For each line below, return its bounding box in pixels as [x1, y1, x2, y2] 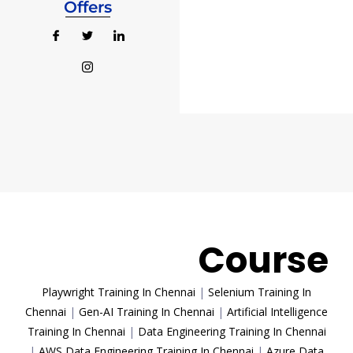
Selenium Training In [208, 284, 311, 300]
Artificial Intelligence [227, 304, 328, 320]
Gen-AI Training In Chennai [79, 304, 214, 320]
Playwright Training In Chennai [42, 284, 195, 300]
